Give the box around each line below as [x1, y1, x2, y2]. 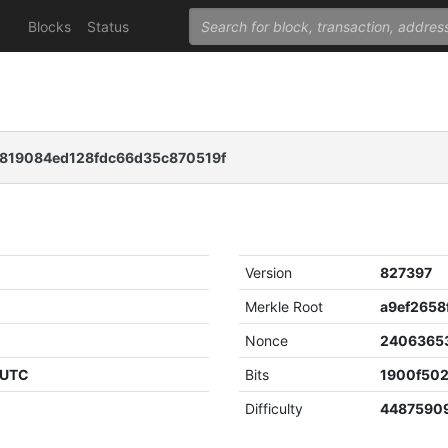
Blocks [27, 17, 71, 35]
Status [86, 17, 129, 35]
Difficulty [245, 400, 304, 417]
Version [245, 264, 293, 281]
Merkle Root [245, 298, 324, 315]
